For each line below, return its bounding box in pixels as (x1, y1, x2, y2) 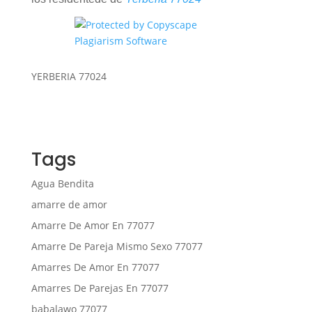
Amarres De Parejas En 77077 (31, 281, 169, 295)
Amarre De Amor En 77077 (31, 219, 155, 232)
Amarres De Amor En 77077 (31, 260, 159, 274)
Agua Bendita (31, 177, 94, 190)
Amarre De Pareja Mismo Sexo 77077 (31, 240, 203, 253)
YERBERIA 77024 (31, 70, 107, 83)
